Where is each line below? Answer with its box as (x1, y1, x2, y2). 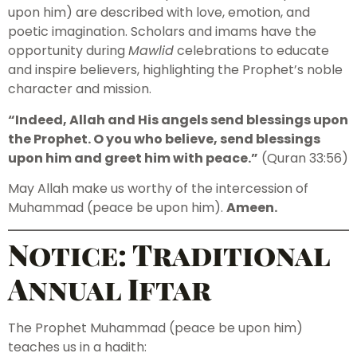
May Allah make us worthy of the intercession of (8, 179, 308, 198)
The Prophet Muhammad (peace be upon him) (8, 318, 303, 337)
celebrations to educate (174, 41, 329, 61)
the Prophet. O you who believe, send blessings (8, 129, 320, 148)
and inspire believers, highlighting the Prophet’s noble (8, 61, 343, 80)
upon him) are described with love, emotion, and (8, 3, 310, 22)
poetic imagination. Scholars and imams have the (8, 22, 316, 41)
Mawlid (128, 41, 174, 61)
